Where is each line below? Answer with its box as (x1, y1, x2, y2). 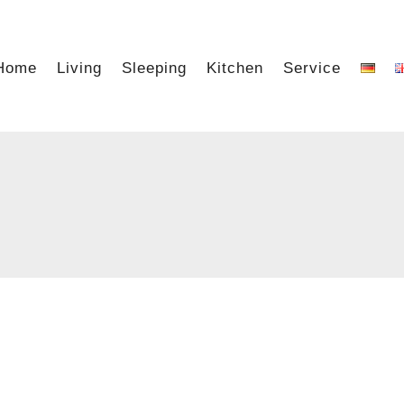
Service (283, 60, 342, 77)
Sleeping (122, 60, 188, 77)
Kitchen (207, 60, 264, 77)
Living (57, 60, 103, 77)
